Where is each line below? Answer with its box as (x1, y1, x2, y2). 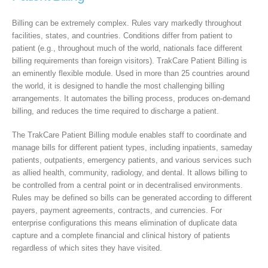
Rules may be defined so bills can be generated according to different (12, 193, 252, 202)
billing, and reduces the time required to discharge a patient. (12, 106, 219, 116)
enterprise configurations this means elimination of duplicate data (12, 218, 237, 227)
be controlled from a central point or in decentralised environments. (12, 180, 243, 190)
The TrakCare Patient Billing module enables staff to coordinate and (12, 130, 246, 139)
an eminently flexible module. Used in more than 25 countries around (12, 69, 249, 78)
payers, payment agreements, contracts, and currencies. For (12, 205, 222, 215)
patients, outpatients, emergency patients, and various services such (12, 155, 251, 165)
